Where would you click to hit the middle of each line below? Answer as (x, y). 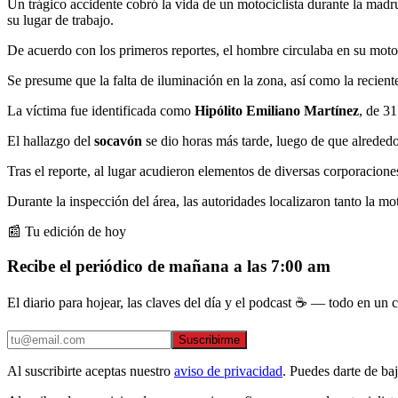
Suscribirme (209, 340)
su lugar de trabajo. (60, 20)
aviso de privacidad (228, 371)
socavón (120, 140)
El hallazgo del (51, 140)
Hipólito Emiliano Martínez (277, 110)
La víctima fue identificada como (101, 110)
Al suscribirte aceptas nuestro (89, 371)
